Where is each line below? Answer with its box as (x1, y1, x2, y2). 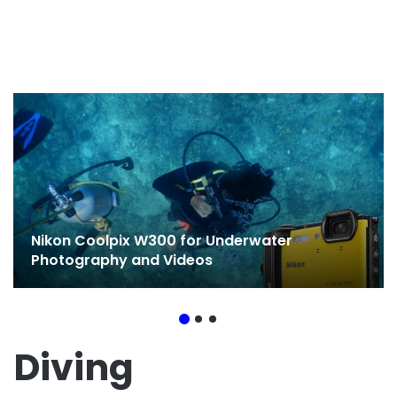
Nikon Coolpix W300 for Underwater (31, 230, 292, 251)
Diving (13, 341, 134, 393)
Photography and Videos (31, 249, 213, 270)
